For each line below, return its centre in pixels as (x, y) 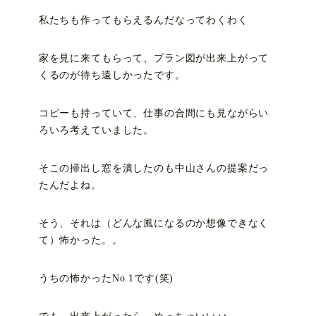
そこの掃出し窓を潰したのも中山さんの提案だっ (154, 168)
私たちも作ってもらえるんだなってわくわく (143, 20)
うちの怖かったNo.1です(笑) (106, 278)
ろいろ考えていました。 (96, 130)
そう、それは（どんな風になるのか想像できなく (154, 223)
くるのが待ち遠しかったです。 (112, 75)
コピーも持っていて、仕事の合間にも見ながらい (154, 113)
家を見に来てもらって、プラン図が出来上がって (154, 58)
